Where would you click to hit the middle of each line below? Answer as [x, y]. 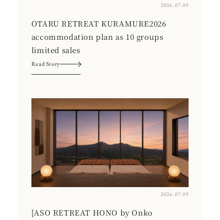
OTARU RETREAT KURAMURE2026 [99, 24]
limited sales [56, 50]
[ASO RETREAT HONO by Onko [92, 212]
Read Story [45, 64]
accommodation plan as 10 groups [97, 37]
